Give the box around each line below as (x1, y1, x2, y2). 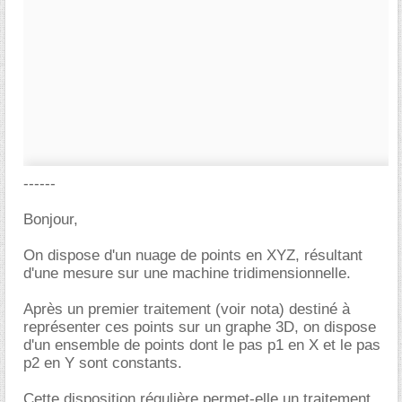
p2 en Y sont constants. (23, 354, 182, 371)
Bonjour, (23, 211, 78, 228)
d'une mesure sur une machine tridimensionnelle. (23, 265, 351, 282)
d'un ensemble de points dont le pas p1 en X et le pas (23, 336, 380, 354)
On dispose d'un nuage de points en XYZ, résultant (23, 247, 363, 264)
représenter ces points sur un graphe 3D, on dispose (23, 319, 376, 336)
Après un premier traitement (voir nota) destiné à (23, 301, 350, 318)
